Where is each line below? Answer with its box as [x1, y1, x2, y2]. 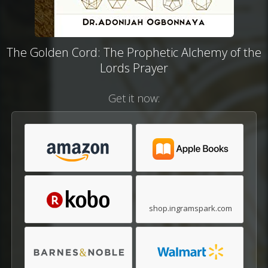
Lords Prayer [100, 60, 168, 76]
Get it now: [108, 91, 160, 105]
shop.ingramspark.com [148, 203, 232, 214]
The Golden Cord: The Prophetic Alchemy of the [7, 44, 261, 60]
